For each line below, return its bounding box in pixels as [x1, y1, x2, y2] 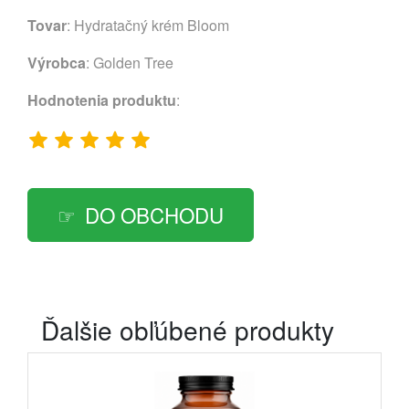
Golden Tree [93, 51, 173, 73]
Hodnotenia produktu [27, 89, 176, 110]
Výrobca [27, 51, 86, 73]
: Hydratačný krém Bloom [67, 14, 229, 36]
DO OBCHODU [85, 199, 224, 229]
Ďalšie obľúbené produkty [41, 310, 334, 348]
